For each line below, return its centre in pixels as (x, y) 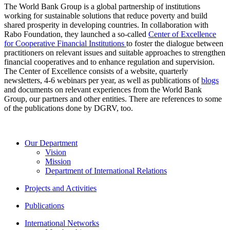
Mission (58, 162)
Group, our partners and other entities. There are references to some (113, 99)
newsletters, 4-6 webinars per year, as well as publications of (103, 81)
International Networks (62, 223)
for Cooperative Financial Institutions (65, 44)
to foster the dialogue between (175, 44)
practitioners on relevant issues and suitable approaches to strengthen (115, 53)
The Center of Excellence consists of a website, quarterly (96, 71)
